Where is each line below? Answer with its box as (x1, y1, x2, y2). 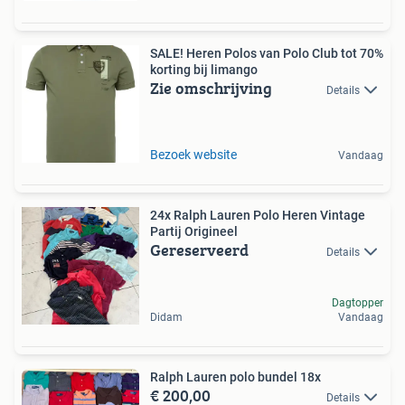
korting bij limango (150, 62, 258, 77)
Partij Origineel (150, 224, 238, 239)
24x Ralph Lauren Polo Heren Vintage (150, 208, 365, 222)
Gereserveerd (150, 238, 249, 262)
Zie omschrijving (150, 76, 272, 100)
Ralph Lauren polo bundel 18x (150, 370, 321, 384)
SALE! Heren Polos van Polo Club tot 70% (150, 46, 383, 61)
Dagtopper (332, 297, 383, 309)
